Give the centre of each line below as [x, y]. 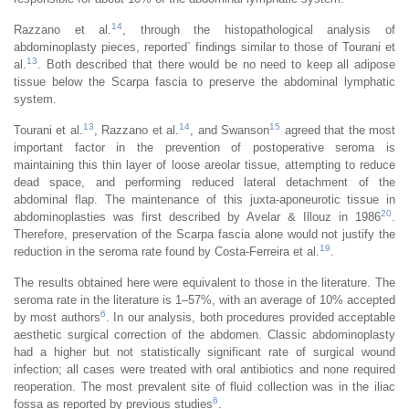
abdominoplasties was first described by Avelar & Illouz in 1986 [197, 216]
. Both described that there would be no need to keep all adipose [216, 64]
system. [35, 99]
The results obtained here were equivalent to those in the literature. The [204, 282]
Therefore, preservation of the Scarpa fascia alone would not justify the [204, 234]
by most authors [57, 317]
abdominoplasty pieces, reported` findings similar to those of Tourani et [204, 47]
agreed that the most [338, 130]
